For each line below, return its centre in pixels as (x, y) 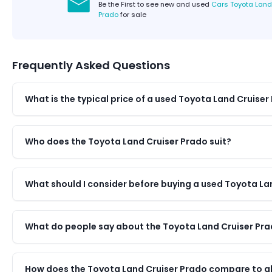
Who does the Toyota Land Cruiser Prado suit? (128, 141)
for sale (132, 14)
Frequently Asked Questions (91, 65)
